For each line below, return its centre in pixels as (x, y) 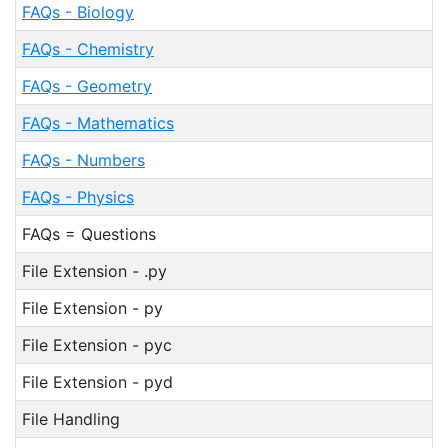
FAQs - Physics (78, 197)
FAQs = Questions (89, 234)
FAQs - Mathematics (98, 123)
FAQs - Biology (78, 12)
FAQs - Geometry (87, 86)
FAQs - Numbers (83, 160)
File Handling (71, 419)
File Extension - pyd (97, 382)
